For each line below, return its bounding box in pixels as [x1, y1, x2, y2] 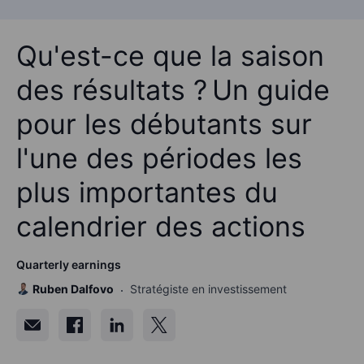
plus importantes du [16, 175, 278, 209]
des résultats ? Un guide [16, 72, 330, 106]
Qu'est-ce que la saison [16, 38, 324, 72]
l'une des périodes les [16, 141, 302, 175]
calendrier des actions [16, 209, 305, 243]
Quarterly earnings [16, 257, 121, 271]
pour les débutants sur [16, 106, 312, 141]
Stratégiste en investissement [130, 281, 287, 296]
